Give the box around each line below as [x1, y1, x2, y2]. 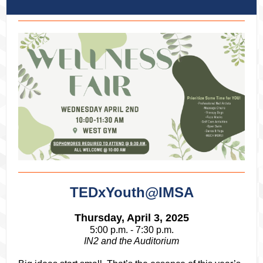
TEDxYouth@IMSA [69, 184, 194, 200]
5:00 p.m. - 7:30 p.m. [89, 225, 174, 235]
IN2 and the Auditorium [84, 236, 179, 246]
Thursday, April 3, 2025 [74, 212, 189, 224]
